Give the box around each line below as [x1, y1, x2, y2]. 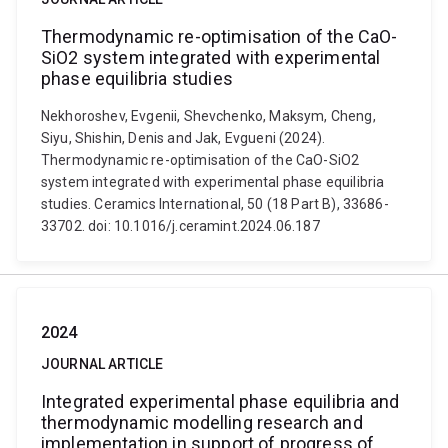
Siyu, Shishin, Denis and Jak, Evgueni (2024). [41, 130, 326, 146]
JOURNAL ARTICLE [41, 356, 164, 372]
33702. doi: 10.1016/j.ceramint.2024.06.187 [41, 218, 320, 234]
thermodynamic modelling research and [41, 412, 363, 433]
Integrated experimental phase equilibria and [41, 391, 400, 412]
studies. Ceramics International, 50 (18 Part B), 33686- [41, 196, 389, 212]
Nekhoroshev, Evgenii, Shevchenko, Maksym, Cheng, [41, 108, 376, 124]
